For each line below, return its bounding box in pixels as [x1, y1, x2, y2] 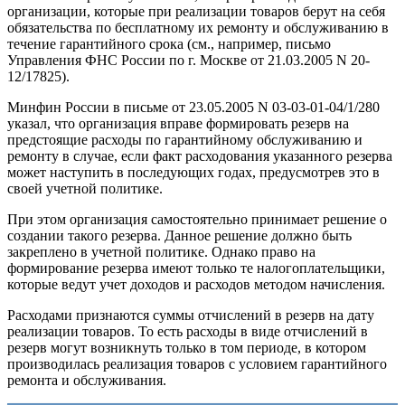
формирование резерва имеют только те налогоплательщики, [7, 260, 385, 277]
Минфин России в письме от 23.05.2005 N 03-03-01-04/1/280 [7, 99, 380, 116]
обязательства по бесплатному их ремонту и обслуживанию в [7, 20, 389, 36]
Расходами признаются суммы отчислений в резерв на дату [7, 307, 374, 324]
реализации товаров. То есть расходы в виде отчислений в [7, 324, 368, 340]
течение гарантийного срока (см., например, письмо [7, 36, 331, 52]
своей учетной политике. [7, 181, 163, 197]
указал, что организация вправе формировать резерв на [7, 116, 349, 132]
